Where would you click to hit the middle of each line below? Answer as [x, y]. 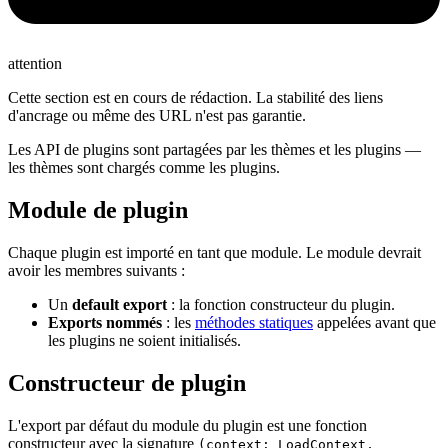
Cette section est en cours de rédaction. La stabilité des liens [195, 97]
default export [119, 304]
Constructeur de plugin [127, 382]
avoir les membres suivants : [96, 270]
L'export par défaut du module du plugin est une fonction [187, 425]
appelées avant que [374, 322]
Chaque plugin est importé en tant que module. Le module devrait [214, 252]
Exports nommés [105, 322]
